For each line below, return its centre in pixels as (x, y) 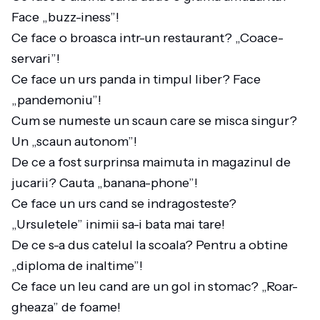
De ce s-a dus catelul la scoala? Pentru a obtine (150, 245)
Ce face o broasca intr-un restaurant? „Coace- (147, 38)
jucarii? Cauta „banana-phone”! (107, 183)
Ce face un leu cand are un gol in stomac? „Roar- (155, 286)
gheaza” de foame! (69, 307)
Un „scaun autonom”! (77, 141)
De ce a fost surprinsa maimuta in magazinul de (151, 162)
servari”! (39, 59)
